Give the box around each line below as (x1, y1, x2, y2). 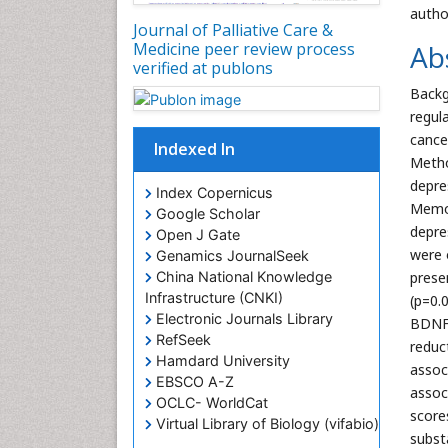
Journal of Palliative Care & (133, 19, 333, 42)
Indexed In (154, 137, 235, 160)
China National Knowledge (152, 267, 332, 285)
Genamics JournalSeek (152, 246, 309, 264)
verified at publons (133, 57, 273, 80)
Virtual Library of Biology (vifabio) (152, 414, 379, 432)
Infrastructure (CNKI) (145, 288, 283, 306)
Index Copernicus (152, 183, 273, 201)
